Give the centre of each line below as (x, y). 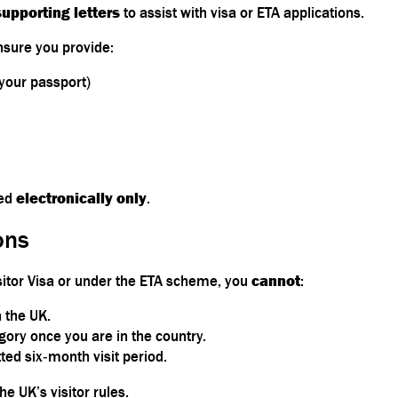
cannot (276, 280)
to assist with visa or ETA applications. (242, 12)
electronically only (81, 198)
